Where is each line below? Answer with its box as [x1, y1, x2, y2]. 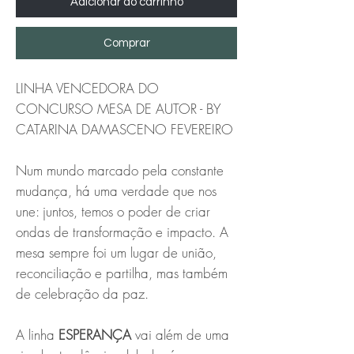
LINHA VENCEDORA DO [16, 78, 159, 97]
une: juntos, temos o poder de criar [16, 201, 210, 220]
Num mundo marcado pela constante [16, 160, 224, 179]
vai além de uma [131, 325, 229, 344]
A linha [16, 325, 58, 344]
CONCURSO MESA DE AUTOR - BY [16, 99, 221, 118]
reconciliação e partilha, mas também [16, 263, 228, 282]
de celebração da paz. [16, 284, 149, 303]
